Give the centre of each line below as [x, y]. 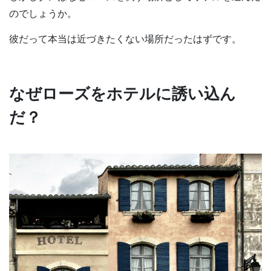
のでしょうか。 [43, 13]
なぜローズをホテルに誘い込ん [122, 92]
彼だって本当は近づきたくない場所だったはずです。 [125, 38]
